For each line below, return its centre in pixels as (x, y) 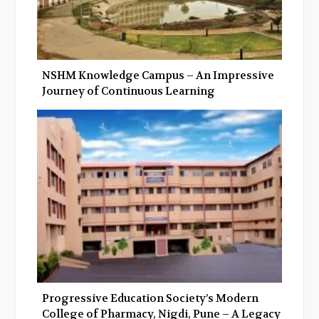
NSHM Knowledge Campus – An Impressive (158, 76)
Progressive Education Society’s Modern (150, 298)
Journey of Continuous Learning (129, 91)
